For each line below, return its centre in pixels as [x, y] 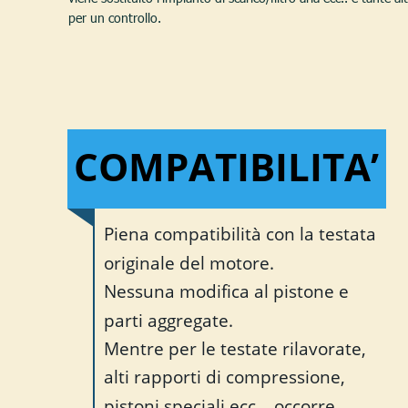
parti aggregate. [171, 320]
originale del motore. [189, 262]
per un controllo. [117, 18]
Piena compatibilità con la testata [242, 234]
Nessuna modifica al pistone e [229, 291]
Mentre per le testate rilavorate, [237, 348]
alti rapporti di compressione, [227, 377]
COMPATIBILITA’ [227, 167]
